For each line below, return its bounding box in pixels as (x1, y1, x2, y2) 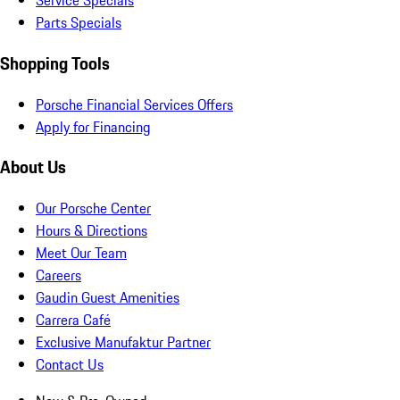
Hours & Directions (36, 220, 147, 242)
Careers (36, 264, 81, 287)
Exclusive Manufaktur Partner (36, 331, 211, 354)
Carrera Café (36, 309, 111, 331)
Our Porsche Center (36, 197, 151, 220)
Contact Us (36, 354, 104, 376)
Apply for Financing (36, 115, 151, 137)
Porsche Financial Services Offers (36, 93, 233, 115)
